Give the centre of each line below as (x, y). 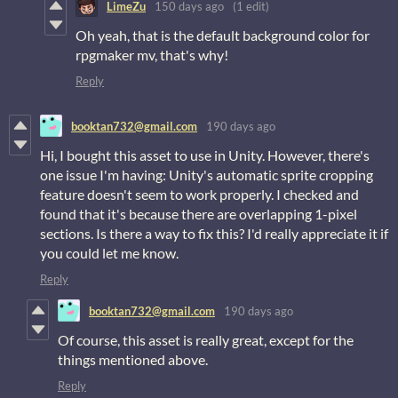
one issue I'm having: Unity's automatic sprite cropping (207, 175)
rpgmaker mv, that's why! (152, 55)
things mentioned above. (133, 360)
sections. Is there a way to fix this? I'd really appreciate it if (214, 234)
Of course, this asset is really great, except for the (206, 340)
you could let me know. (109, 253)
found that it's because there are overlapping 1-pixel (199, 214)
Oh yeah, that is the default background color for (223, 36)
